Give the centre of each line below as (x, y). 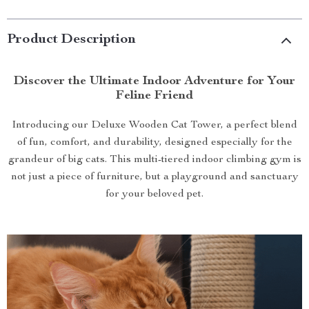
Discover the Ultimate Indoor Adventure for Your (154, 81)
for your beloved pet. (154, 195)
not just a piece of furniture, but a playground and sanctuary (154, 177)
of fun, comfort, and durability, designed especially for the (154, 143)
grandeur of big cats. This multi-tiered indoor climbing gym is (154, 160)
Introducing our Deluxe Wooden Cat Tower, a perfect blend (154, 126)
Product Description (71, 40)
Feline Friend (154, 96)
